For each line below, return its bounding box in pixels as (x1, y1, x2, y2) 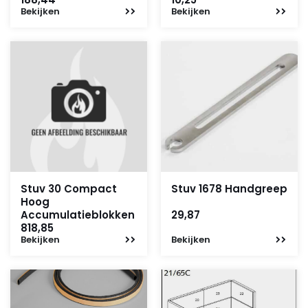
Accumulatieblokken (21, 208, 135, 222)
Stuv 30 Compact (21, 181, 117, 196)
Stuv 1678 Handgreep (171, 181, 287, 196)
